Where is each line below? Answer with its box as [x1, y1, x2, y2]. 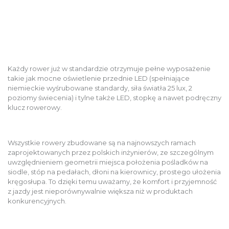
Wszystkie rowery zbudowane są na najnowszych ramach [8, 138, 196, 147]
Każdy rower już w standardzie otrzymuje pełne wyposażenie [8, 64, 211, 73]
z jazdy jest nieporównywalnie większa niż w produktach [8, 187, 193, 195]
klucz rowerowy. [8, 103, 62, 111]
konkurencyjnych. [8, 196, 66, 205]
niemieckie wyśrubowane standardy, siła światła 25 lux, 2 [8, 83, 192, 92]
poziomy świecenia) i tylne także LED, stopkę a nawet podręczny [8, 93, 221, 102]
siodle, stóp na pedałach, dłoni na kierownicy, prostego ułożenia [8, 167, 221, 176]
